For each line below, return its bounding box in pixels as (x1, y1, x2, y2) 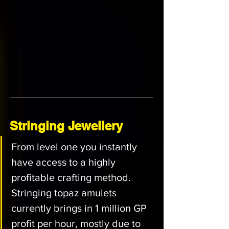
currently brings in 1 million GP (11, 202, 149, 214)
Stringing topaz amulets (11, 187, 119, 198)
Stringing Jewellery (10, 119, 123, 133)
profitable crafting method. (11, 172, 133, 183)
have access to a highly (11, 156, 118, 168)
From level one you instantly (11, 141, 140, 152)
